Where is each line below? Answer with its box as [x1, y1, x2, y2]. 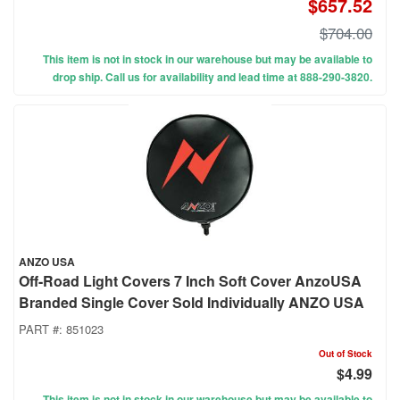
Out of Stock [319, 347, 372, 361]
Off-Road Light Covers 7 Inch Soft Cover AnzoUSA [19, 271, 362, 292]
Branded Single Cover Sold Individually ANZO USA [19, 292, 364, 313]
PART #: [19, 321, 66, 338]
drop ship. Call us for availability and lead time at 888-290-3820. [53, 69, 372, 86]
